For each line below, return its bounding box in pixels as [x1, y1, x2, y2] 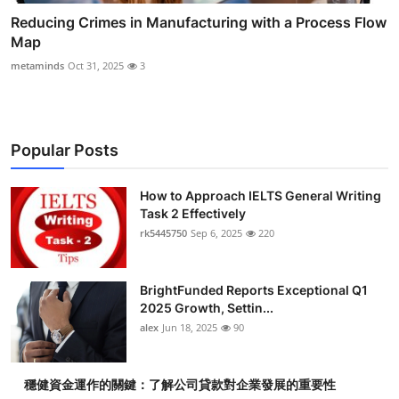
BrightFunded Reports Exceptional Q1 [140, 282, 368, 298]
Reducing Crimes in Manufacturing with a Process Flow [11, 13, 387, 32]
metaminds [11, 59, 64, 73]
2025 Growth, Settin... [140, 300, 273, 316]
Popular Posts [11, 141, 118, 160]
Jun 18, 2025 [162, 321, 217, 335]
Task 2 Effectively [140, 206, 246, 222]
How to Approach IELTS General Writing [140, 188, 381, 204]
